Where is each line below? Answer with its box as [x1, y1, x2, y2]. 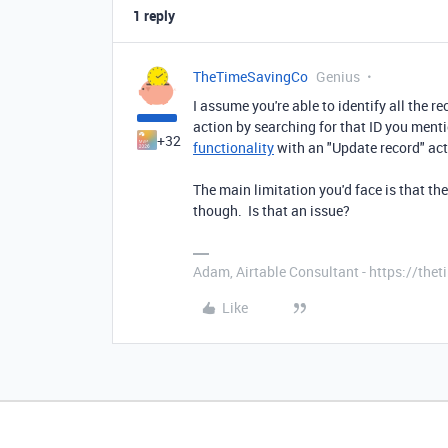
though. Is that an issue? [193, 201, 350, 220]
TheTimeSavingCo [193, 67, 308, 86]
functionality [193, 138, 274, 157]
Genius [316, 67, 360, 86]
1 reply [133, 6, 175, 25]
